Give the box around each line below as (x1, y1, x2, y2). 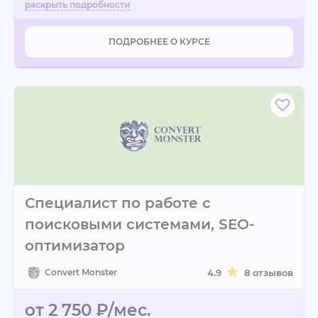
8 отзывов (244, 267, 293, 278)
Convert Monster (45, 267, 117, 278)
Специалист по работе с (25, 194, 211, 212)
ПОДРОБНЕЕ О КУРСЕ (108, 36, 210, 47)
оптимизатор (25, 237, 125, 254)
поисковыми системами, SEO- (25, 216, 255, 233)
